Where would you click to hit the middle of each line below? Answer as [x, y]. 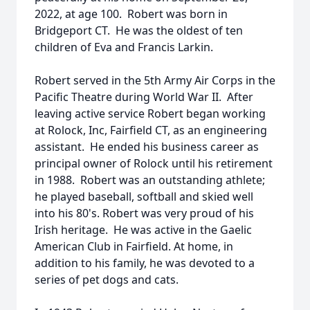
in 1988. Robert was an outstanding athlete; [150, 180]
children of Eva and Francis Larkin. [124, 47]
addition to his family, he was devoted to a [145, 263]
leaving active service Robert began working [150, 113]
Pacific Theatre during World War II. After [144, 97]
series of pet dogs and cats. [107, 280]
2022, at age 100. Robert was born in [131, 14]
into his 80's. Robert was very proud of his [144, 213]
